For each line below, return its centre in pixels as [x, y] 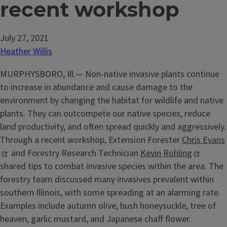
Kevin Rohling [166, 154]
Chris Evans [203, 140]
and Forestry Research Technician [75, 154]
